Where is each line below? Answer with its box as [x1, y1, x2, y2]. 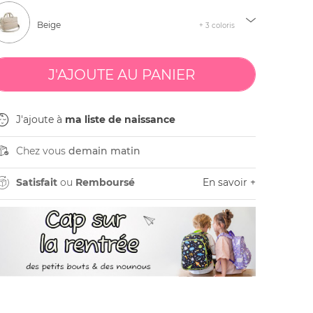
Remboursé [75, 176, 135, 189]
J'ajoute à [15, 113, 65, 126]
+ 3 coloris [198, 21, 235, 30]
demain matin [68, 145, 140, 157]
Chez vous [15, 145, 68, 157]
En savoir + [202, 176, 256, 189]
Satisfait [15, 176, 57, 189]
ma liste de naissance [64, 113, 175, 126]
